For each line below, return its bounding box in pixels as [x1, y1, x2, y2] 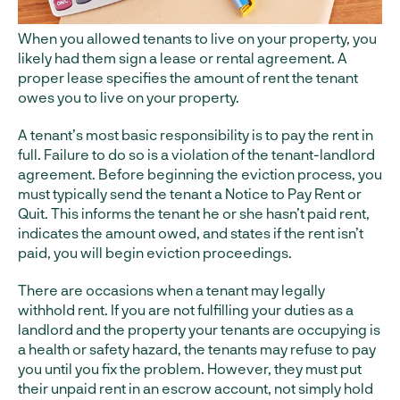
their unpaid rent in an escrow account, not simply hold [18, 379, 373, 397]
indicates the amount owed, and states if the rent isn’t [18, 224, 363, 242]
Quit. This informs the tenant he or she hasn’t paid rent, [18, 204, 370, 222]
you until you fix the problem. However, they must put [18, 360, 362, 378]
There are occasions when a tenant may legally [18, 281, 325, 299]
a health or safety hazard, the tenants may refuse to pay [18, 340, 376, 358]
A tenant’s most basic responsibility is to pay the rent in [18, 126, 373, 144]
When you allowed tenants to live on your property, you [18, 29, 377, 47]
